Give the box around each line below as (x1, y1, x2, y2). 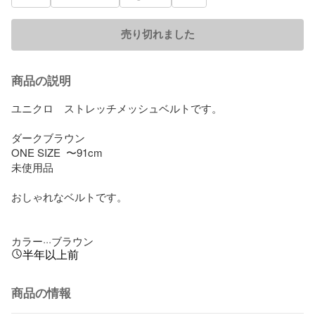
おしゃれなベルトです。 (11, 188, 127, 204)
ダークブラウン (11, 129, 85, 145)
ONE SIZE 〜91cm (11, 144, 103, 160)
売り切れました (120, 28, 195, 40)
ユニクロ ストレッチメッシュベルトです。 (11, 100, 222, 115)
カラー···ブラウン (11, 233, 94, 248)
